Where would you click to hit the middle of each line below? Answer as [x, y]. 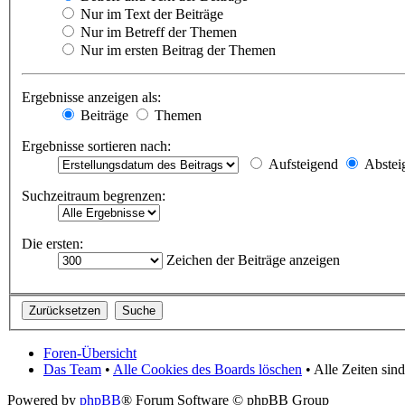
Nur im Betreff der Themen [157, 32]
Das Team [72, 370]
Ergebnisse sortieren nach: [96, 146]
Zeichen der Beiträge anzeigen [251, 259]
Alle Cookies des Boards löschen [207, 370]
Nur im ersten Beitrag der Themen [176, 50]
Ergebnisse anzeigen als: [91, 97]
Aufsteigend [301, 164]
